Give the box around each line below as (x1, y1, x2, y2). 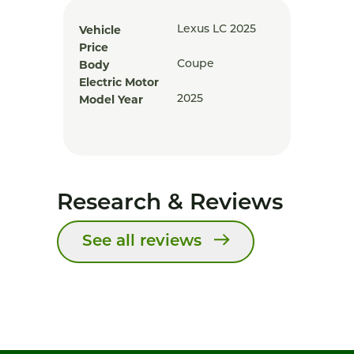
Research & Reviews (57, 193, 283, 215)
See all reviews (82, 234, 201, 250)
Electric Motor (79, 75, 159, 89)
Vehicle (79, 23, 121, 37)
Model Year (79, 92, 143, 107)
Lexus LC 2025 (177, 24, 256, 36)
